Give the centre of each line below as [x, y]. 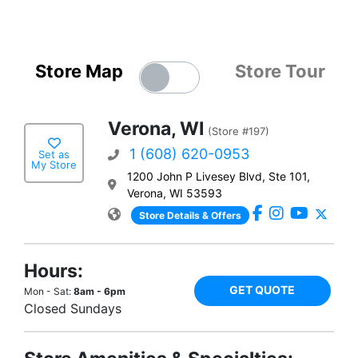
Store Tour [280, 71]
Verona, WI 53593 [175, 193]
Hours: [54, 271]
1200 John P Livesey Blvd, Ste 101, [219, 176]
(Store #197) [239, 131]
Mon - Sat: [49, 291]
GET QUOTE [263, 290]
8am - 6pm [99, 291]
